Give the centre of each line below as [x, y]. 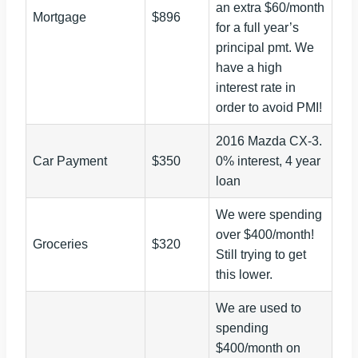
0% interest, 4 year [268, 161]
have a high [249, 68]
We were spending [269, 215]
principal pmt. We [265, 48]
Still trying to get [261, 255]
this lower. [244, 275]
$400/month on [258, 348]
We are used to [259, 308]
